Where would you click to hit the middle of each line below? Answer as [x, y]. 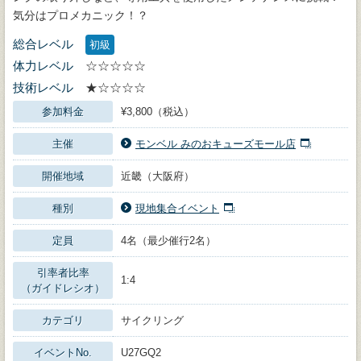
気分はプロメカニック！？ [81, 15]
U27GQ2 [141, 353]
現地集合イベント [177, 208]
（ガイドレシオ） [63, 288]
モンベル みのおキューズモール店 [216, 144]
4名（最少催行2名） [168, 241]
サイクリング [152, 320]
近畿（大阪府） [158, 176]
